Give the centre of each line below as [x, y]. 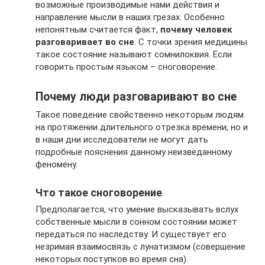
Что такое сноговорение [99, 193]
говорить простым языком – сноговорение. [126, 67]
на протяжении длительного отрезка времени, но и [142, 127]
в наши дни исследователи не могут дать [122, 140]
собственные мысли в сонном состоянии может [136, 222]
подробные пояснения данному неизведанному [134, 152]
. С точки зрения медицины [191, 42]
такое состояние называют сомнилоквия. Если [134, 54]
